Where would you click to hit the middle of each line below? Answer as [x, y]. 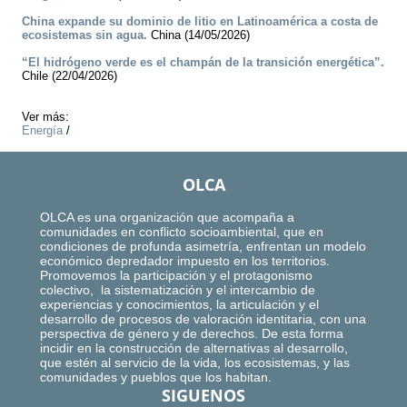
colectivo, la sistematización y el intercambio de [178, 290]
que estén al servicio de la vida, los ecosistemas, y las [195, 363]
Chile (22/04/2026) [69, 76]
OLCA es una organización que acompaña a [167, 218]
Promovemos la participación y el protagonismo [178, 276]
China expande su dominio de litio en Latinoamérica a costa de [200, 22]
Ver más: [45, 117]
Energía [42, 131]
